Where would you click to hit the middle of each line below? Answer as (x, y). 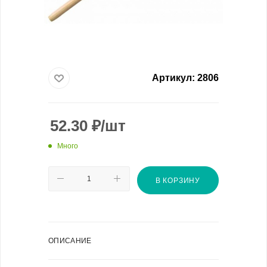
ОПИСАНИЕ (70, 240)
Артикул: (173, 78)
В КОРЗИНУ (178, 180)
